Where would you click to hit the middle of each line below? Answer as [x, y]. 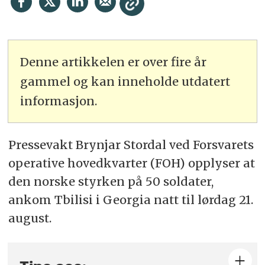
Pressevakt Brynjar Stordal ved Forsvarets [131, 145]
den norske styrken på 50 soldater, [111, 182]
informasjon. [59, 101]
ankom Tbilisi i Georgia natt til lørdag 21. [130, 200]
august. [30, 218]
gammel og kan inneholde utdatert [125, 81]
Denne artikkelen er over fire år [114, 62]
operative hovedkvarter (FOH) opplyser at [131, 163]
